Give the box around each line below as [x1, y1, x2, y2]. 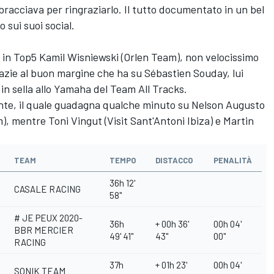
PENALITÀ [213, 155, 252, 166]
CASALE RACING [14, 183, 81, 195]
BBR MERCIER [14, 224, 73, 236]
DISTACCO [155, 155, 193, 166]
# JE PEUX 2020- [14, 212, 83, 224]
